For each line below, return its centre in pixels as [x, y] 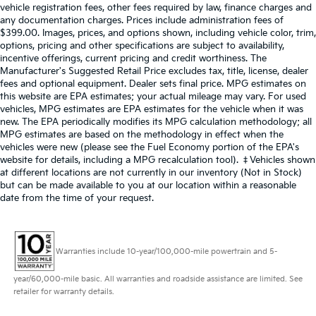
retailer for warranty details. [63, 292]
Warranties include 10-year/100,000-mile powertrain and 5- [166, 251]
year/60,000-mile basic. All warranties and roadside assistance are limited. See [158, 279]
